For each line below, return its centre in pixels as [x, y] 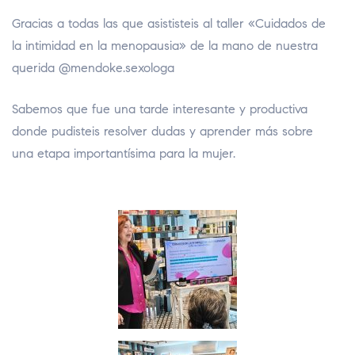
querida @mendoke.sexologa [93, 68]
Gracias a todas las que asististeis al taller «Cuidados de [169, 24]
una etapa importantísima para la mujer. [124, 154]
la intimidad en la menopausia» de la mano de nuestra [165, 46]
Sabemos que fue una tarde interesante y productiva [160, 109]
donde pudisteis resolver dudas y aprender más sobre [162, 132]
